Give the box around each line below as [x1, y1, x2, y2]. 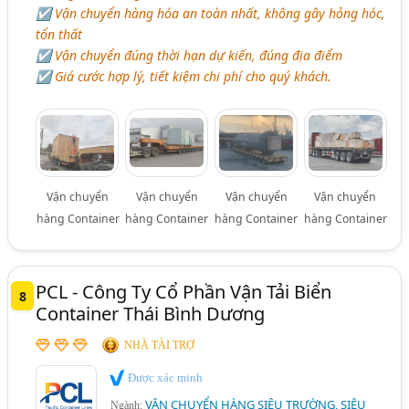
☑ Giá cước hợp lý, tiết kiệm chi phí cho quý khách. [36, 68, 332, 86]
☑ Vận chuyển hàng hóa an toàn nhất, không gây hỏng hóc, [36, 5, 386, 23]
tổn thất [36, 26, 83, 44]
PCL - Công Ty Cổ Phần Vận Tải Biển [36, 279, 332, 305]
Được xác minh [125, 371, 204, 385]
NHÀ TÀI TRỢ [124, 339, 195, 352]
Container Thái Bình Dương [36, 301, 266, 327]
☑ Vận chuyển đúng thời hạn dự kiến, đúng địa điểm [36, 47, 343, 65]
